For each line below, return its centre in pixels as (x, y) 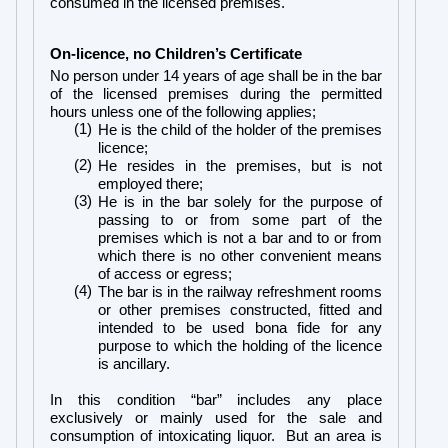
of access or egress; (165, 273)
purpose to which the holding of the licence (240, 345)
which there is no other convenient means (240, 255)
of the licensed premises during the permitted (216, 93)
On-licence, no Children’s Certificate (176, 53)
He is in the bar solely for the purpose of (240, 201)
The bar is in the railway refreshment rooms (240, 291)
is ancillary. (134, 363)
